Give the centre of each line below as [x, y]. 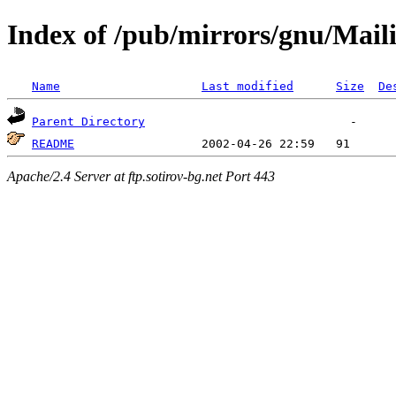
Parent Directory [88, 121]
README [53, 143]
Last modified [247, 86]
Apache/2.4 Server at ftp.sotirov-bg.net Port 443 [141, 177]
